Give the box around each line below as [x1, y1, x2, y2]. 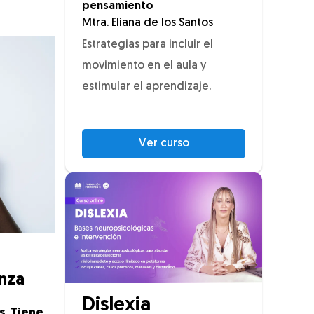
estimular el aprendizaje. [82, 81, 211, 93]
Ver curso [138, 138, 189, 149]
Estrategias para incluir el [82, 39, 213, 51]
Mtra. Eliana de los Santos [82, 18, 213, 29]
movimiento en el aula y [82, 60, 206, 72]
